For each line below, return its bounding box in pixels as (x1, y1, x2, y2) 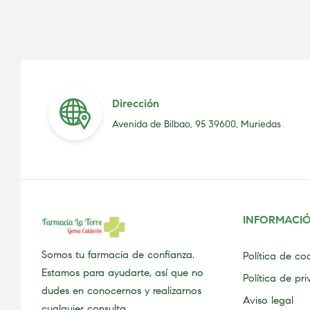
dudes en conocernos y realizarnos (42, 284, 201, 298)
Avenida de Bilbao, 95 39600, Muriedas (111, 118, 281, 130)
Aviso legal (243, 294, 293, 307)
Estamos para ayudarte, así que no (42, 266, 203, 280)
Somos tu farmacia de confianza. (42, 248, 194, 262)
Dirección (111, 96, 159, 110)
